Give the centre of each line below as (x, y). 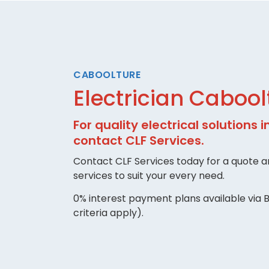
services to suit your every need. (149, 176)
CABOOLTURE (107, 75)
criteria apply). (108, 213)
